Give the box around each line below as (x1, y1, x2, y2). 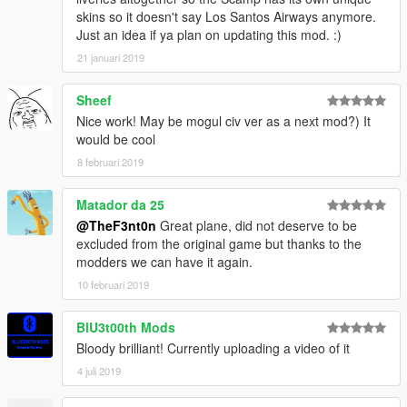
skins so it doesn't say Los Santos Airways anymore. (76, 6, 376, 25)
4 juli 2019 (77, 362, 121, 378)
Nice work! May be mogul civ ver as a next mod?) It (76, 111, 371, 130)
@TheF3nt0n (76, 215, 156, 234)
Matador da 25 (76, 194, 164, 213)
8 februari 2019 (77, 154, 144, 169)
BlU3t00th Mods (76, 317, 175, 336)
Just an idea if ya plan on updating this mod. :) (76, 25, 342, 44)
